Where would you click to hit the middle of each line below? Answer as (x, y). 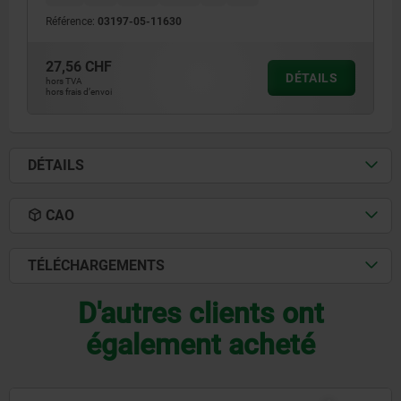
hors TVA (64, 81)
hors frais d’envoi (79, 91)
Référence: (72, 21)
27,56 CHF (79, 66)
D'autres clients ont (200, 313)
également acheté (200, 344)
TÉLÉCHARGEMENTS (96, 265)
